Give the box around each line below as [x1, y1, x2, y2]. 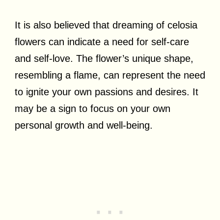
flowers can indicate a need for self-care [15, 36, 189, 47]
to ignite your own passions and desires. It [15, 86, 198, 97]
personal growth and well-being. [15, 119, 153, 131]
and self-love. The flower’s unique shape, [15, 53, 193, 64]
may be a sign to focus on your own [15, 103, 170, 114]
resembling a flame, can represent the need [15, 69, 205, 81]
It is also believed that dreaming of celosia [15, 19, 197, 30]
